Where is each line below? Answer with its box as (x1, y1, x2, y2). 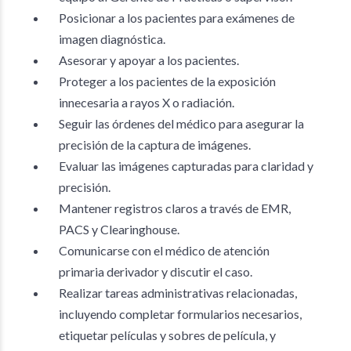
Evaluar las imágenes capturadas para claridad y (59, 158, 313, 173)
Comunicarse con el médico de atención (59, 243, 270, 258)
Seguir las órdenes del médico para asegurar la (59, 116, 304, 131)
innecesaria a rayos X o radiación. (59, 95, 234, 110)
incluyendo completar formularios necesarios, (59, 306, 302, 321)
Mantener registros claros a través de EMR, (59, 201, 291, 215)
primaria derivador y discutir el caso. (59, 264, 252, 279)
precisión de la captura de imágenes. (59, 137, 251, 152)
